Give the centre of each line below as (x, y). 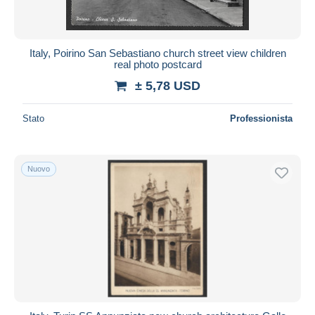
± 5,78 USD (168, 85)
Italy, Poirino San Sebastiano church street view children (157, 53)
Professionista (261, 118)
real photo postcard (157, 64)
